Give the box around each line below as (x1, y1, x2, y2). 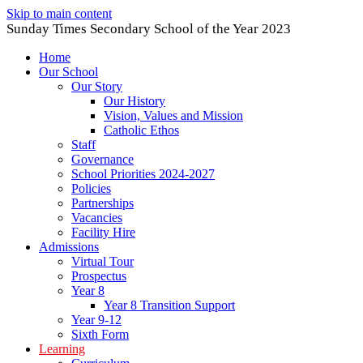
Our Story (71, 79, 122, 93)
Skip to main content (6, 6, 112, 20)
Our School (39, 65, 98, 79)
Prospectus (71, 269, 126, 283)
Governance (71, 152, 134, 166)
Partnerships (71, 196, 134, 210)
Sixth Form (71, 327, 129, 341)
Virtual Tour (71, 254, 134, 268)
